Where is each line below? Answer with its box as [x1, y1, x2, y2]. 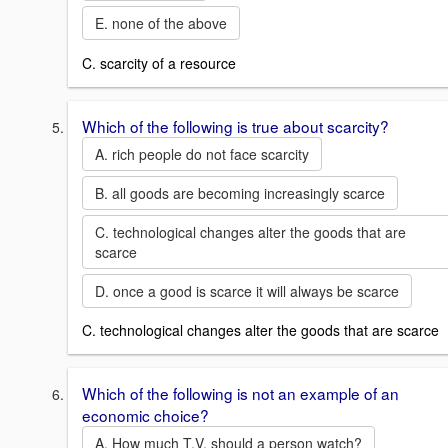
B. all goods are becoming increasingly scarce [95, 182, 385, 203]
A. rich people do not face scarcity [95, 143, 309, 164]
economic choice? [82, 404, 209, 427]
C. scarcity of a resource [82, 52, 236, 73]
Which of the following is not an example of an [82, 382, 399, 405]
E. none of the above [95, 13, 227, 34]
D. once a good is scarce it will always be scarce [95, 280, 399, 301]
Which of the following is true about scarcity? [82, 114, 389, 137]
